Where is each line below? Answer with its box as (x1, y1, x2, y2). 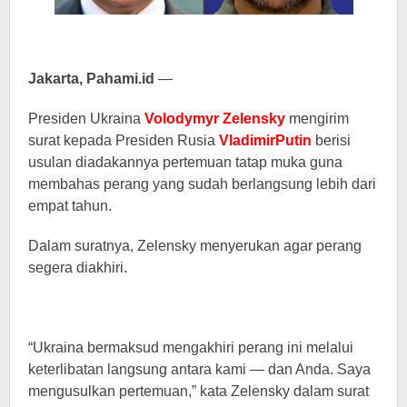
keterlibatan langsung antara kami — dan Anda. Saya (28, 362, 371, 377)
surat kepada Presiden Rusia (28, 133, 219, 148)
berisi (312, 133, 351, 148)
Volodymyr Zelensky (144, 111, 285, 126)
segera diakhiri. (28, 260, 127, 275)
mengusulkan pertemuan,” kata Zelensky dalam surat (28, 383, 369, 399)
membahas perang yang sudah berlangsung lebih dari (28, 176, 376, 192)
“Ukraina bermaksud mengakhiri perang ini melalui (28, 340, 353, 355)
